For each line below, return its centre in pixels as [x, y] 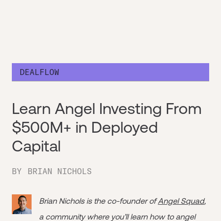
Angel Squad [181, 201]
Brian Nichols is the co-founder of [98, 201]
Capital [36, 146]
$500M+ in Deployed [85, 127]
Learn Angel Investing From [107, 108]
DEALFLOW [39, 72]
